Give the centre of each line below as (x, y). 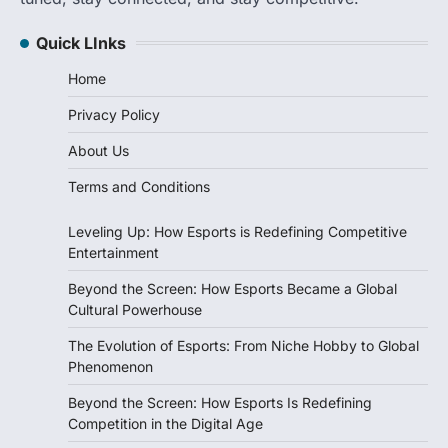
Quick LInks (81, 42)
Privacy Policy (114, 114)
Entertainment (113, 252)
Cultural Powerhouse (135, 309)
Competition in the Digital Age (165, 423)
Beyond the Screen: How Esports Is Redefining (220, 402)
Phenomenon (110, 366)
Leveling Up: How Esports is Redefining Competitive (237, 231)
